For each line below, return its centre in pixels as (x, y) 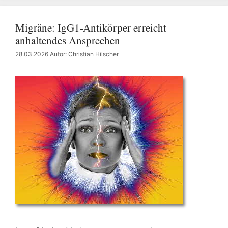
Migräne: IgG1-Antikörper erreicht (91, 27)
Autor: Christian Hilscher (84, 54)
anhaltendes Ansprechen (68, 40)
